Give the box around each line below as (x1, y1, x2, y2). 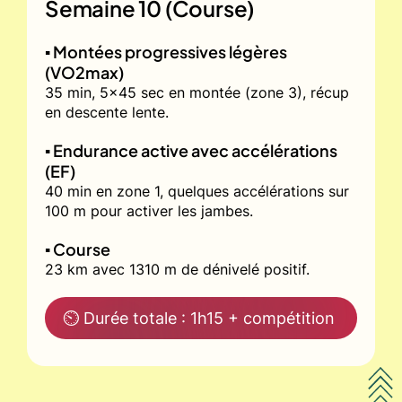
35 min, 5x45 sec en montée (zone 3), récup (45, 83, 349, 101)
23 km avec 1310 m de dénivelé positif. (45, 259, 310, 278)
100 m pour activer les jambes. (45, 201, 253, 220)
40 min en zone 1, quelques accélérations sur (45, 181, 349, 200)
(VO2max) (45, 61, 124, 83)
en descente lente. (45, 102, 169, 121)
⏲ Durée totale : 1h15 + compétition (63, 308, 335, 328)
